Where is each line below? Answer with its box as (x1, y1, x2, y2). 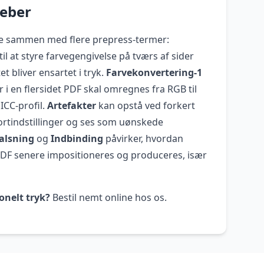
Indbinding (51, 131, 103, 145)
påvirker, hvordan (103, 131, 183, 145)
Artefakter (47, 98, 96, 112)
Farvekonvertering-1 (106, 65, 202, 79)
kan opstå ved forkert (96, 98, 195, 112)
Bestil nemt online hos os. (50, 190, 167, 204)
